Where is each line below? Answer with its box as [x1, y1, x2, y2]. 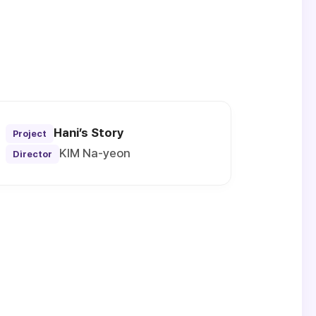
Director [12, 149, 52, 160]
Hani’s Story [53, 126, 124, 140]
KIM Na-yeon [59, 146, 130, 161]
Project [12, 128, 47, 140]
